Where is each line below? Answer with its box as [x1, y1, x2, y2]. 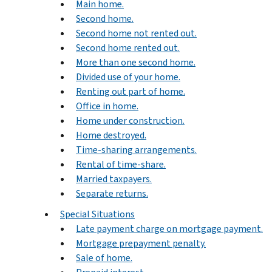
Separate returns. [76, 186, 148, 200]
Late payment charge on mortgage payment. [76, 222, 263, 235]
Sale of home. [76, 251, 132, 264]
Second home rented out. [76, 41, 180, 54]
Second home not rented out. [76, 26, 197, 39]
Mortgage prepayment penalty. [76, 236, 206, 250]
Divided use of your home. [76, 70, 180, 83]
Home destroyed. [76, 128, 146, 141]
